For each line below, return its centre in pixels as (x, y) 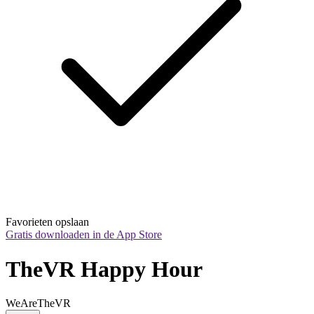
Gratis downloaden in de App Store (84, 235)
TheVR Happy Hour (104, 269)
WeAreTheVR (38, 303)
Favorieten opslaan (47, 222)
